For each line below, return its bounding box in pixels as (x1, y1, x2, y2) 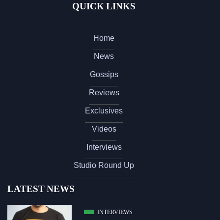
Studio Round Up (74, 161, 134, 170)
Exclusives (85, 107, 123, 115)
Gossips (89, 70, 118, 79)
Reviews (88, 88, 119, 97)
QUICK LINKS (72, 1, 136, 12)
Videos (91, 125, 116, 134)
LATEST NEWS (7, 184, 75, 194)
